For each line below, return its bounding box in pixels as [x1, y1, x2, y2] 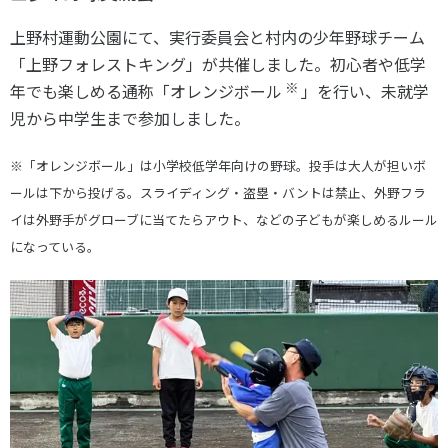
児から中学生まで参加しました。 [10, 105, 250, 130]
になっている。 [10, 236, 100, 256]
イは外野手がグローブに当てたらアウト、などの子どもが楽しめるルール [10, 209, 438, 229]
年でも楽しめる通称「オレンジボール [10, 78, 282, 103]
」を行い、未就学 [301, 78, 430, 103]
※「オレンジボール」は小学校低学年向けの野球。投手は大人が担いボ [10, 155, 426, 175]
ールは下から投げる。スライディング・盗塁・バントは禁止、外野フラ [10, 182, 426, 202]
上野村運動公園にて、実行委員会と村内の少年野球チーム [10, 24, 425, 49]
